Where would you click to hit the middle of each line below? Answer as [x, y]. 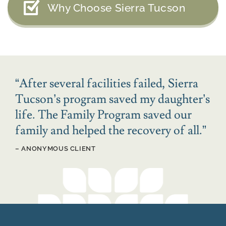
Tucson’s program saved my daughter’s [112, 99]
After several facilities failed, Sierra [109, 84]
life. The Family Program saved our [103, 115]
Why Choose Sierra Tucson [116, 8]
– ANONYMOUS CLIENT [55, 149]
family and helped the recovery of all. [109, 131]
